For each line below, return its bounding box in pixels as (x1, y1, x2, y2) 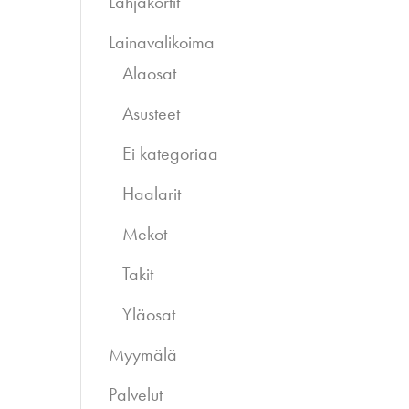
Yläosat (122, 302, 176, 326)
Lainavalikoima (109, 30, 215, 54)
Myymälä (109, 342, 178, 366)
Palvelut (109, 383, 163, 406)
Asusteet (122, 101, 181, 125)
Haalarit (122, 182, 182, 205)
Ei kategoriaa (122, 142, 219, 165)
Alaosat (122, 61, 177, 85)
